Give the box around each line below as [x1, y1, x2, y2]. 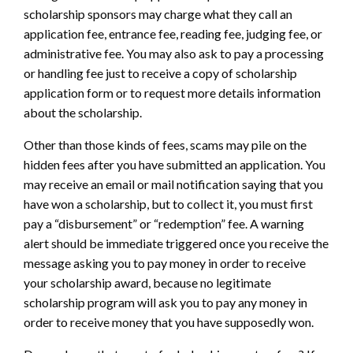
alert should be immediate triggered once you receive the [24, 235, 329, 251]
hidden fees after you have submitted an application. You [24, 156, 325, 172]
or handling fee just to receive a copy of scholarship [24, 65, 297, 80]
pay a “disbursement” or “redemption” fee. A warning [24, 215, 304, 231]
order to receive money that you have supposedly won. [24, 314, 314, 329]
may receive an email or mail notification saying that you [24, 176, 323, 191]
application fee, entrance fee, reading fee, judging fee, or [24, 25, 322, 41]
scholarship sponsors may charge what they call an [24, 6, 292, 21]
